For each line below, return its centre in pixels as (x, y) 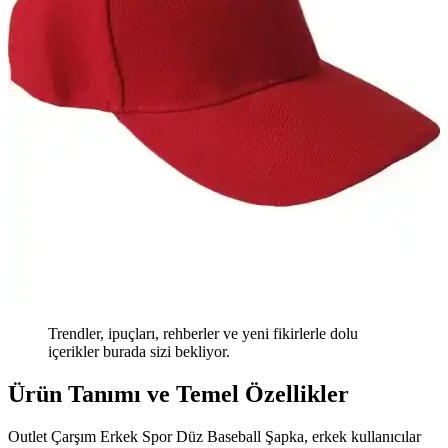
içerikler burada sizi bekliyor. (139, 352)
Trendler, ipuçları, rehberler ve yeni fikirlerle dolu (203, 334)
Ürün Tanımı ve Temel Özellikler (178, 394)
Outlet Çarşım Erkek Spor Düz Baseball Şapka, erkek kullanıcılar (214, 437)
